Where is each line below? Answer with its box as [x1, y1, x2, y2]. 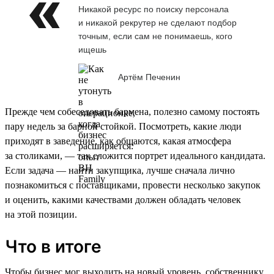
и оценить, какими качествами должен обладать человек [5, 194, 241, 205]
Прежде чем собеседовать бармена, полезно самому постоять [5, 106, 259, 117]
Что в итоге [5, 235, 102, 257]
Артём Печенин [118, 72, 180, 83]
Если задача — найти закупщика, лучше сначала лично [5, 165, 235, 176]
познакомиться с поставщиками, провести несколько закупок [5, 179, 261, 190]
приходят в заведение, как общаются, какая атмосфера [5, 135, 231, 146]
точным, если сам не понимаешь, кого [78, 31, 232, 41]
